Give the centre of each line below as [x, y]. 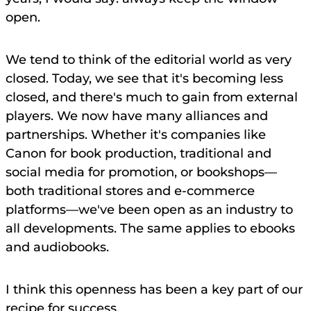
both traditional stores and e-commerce [130, 191]
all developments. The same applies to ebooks [150, 229]
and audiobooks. [57, 247]
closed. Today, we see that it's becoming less [144, 79]
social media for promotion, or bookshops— [141, 173]
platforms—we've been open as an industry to [149, 210]
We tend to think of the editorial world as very [149, 60]
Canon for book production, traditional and [138, 154]
